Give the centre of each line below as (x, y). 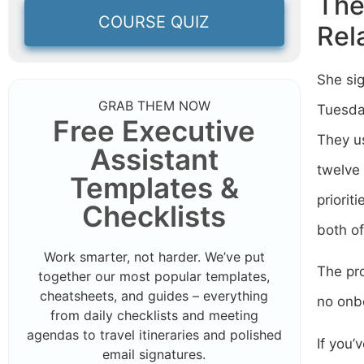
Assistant (154, 159)
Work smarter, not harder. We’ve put (154, 256)
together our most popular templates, (154, 276)
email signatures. (154, 354)
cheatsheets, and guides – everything (154, 295)
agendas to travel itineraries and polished (154, 334)
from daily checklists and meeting (154, 315)
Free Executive (154, 130)
